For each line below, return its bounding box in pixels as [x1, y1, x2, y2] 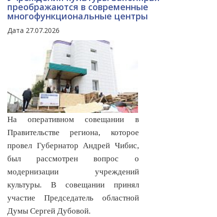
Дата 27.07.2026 [7, 26, 60, 35]
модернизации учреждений [7, 167, 139, 177]
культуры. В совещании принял [7, 180, 139, 190]
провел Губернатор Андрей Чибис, [7, 141, 139, 151]
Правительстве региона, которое [7, 128, 139, 138]
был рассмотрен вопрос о [7, 154, 139, 164]
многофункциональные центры [7, 10, 148, 22]
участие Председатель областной [7, 193, 139, 203]
